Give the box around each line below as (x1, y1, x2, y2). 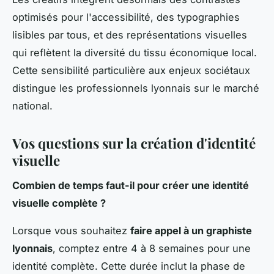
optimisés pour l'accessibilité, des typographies (12, 10, 240, 23)
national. (12, 99, 53, 112)
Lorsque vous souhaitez (12, 224, 130, 237)
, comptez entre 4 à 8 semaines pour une (53, 242, 251, 254)
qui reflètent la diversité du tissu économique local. (12, 46, 257, 59)
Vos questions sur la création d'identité (12, 133, 256, 152)
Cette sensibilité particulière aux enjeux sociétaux (12, 64, 250, 76)
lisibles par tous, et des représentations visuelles (12, 28, 247, 41)
